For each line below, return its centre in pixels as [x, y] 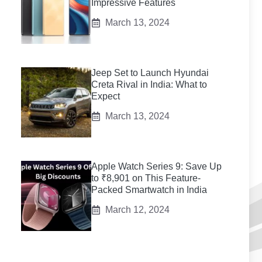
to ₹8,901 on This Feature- [146, 178]
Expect [106, 96]
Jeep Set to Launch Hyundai [150, 73]
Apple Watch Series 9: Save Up [156, 166]
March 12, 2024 [137, 210]
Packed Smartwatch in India [149, 190]
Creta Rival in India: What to [149, 85]
